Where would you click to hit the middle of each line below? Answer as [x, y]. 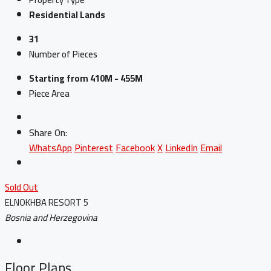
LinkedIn [181, 148]
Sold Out [21, 188]
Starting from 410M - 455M [86, 79]
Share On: [48, 133]
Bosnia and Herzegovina [51, 218]
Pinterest [94, 148]
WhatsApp [51, 148]
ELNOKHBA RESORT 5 [47, 203]
